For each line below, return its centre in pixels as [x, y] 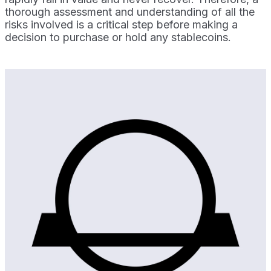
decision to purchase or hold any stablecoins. [118, 37]
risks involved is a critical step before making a [121, 24]
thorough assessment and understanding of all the [130, 11]
